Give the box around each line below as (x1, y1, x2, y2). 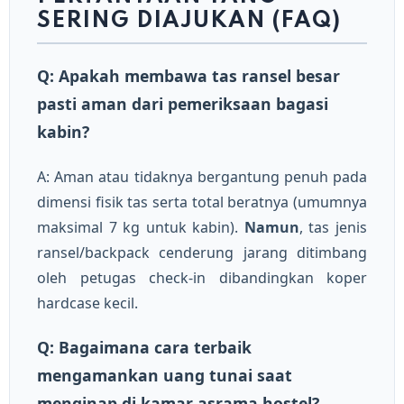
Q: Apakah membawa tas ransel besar (37, 64, 340, 87)
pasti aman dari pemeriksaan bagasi (37, 92, 328, 115)
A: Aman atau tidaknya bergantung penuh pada (37, 166, 367, 187)
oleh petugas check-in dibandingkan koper (37, 267, 367, 288)
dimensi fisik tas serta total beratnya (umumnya (37, 191, 367, 212)
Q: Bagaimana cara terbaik (37, 335, 252, 358)
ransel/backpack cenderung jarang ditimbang (37, 242, 367, 262)
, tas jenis (298, 216, 368, 237)
